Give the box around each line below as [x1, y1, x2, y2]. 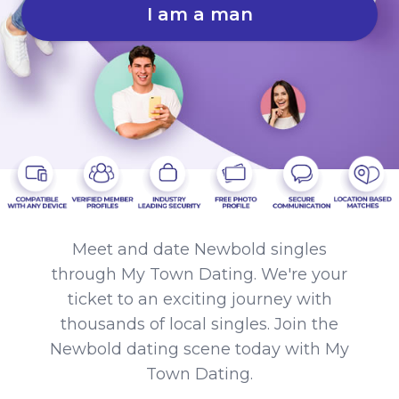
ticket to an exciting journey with [67, 289, 332, 309]
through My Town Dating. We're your [52, 264, 347, 284]
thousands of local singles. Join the [61, 313, 338, 334]
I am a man [146, 3, 253, 25]
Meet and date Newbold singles [72, 239, 327, 259]
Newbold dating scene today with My [50, 338, 349, 359]
